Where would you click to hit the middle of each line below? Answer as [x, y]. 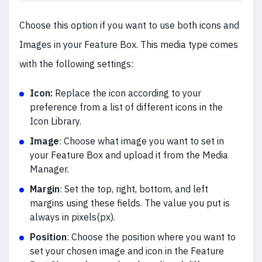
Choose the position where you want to [154, 237]
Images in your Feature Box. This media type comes [129, 45]
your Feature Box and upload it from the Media [129, 155]
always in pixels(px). [73, 217]
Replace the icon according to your [128, 93]
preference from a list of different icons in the [126, 107]
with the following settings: [76, 64]
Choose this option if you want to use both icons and [129, 25]
